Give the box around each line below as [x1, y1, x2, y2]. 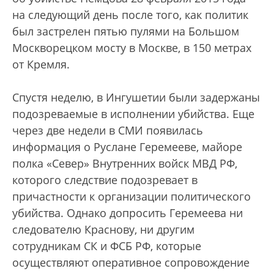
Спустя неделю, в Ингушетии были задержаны [12, 90, 260, 105]
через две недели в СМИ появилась [12, 123, 203, 138]
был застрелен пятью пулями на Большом [12, 24, 239, 39]
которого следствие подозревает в [12, 172, 198, 187]
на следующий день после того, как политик [12, 7, 248, 22]
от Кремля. [12, 57, 70, 72]
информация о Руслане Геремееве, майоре [12, 139, 242, 154]
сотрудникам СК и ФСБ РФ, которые [12, 239, 201, 253]
